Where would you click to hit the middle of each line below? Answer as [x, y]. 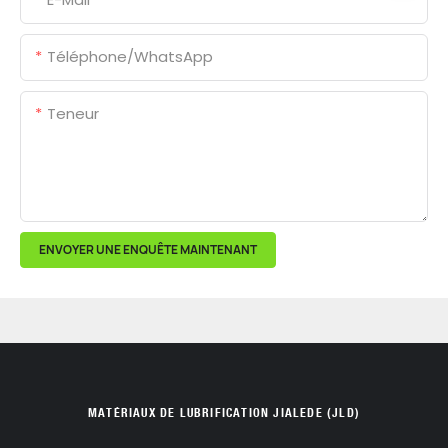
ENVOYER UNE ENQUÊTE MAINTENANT [148, 250]
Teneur [73, 114]
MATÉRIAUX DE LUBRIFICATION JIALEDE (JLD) [223, 412]
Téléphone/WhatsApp [130, 57]
